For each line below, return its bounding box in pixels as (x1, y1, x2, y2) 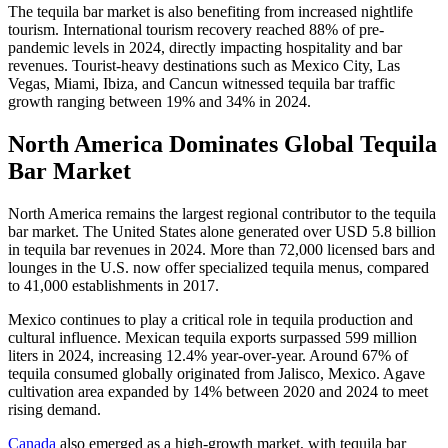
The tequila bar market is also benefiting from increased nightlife (8, 3, 413, 21)
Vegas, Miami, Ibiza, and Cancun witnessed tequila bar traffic (8, 75, 395, 93)
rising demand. (8, 401, 101, 418)
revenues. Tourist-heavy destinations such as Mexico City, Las (8, 57, 400, 75)
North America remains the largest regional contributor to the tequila (8, 205, 436, 222)
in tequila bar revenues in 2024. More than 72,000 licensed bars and (8, 241, 435, 258)
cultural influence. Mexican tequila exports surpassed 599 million (8, 329, 417, 346)
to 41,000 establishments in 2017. (8, 277, 219, 294)
